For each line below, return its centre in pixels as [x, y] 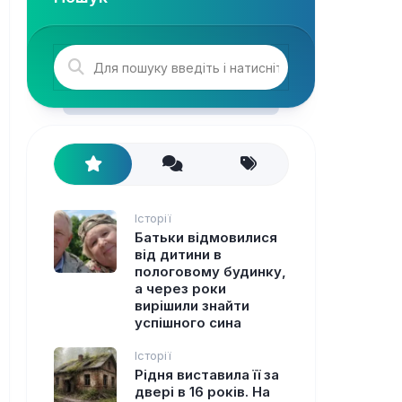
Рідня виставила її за [207, 375]
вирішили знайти [192, 306]
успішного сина [188, 323]
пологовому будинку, [210, 271]
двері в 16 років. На [202, 392]
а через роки [180, 288]
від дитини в [178, 254]
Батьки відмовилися [206, 237]
